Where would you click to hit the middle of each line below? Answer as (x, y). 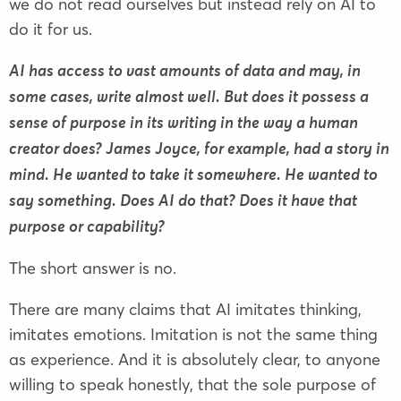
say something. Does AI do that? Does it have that (183, 202)
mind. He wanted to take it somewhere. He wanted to (193, 176)
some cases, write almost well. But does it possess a (189, 98)
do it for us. (51, 30)
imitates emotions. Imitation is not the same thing (193, 335)
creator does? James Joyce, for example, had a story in (199, 150)
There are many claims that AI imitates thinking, (185, 310)
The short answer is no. (93, 269)
